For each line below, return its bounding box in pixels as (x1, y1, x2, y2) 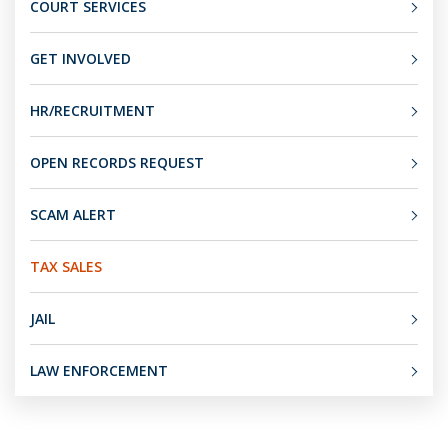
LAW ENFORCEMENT (30, 361, 168, 381)
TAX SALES (30, 257, 102, 277)
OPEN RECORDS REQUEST (30, 153, 204, 173)
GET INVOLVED (30, 49, 131, 69)
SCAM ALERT (30, 205, 116, 225)
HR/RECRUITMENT (30, 101, 155, 121)
